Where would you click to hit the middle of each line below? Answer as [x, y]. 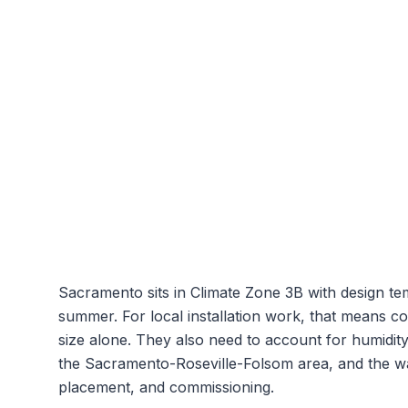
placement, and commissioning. [166, 387]
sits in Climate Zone [214, 292]
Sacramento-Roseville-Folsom [189, 363]
